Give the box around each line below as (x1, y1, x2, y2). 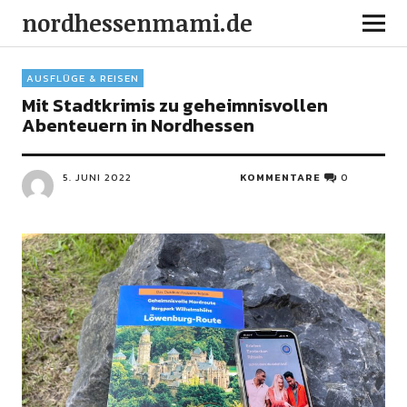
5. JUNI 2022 (62, 170, 132, 184)
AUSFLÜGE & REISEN (25, 71, 139, 85)
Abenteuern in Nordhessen (21, 112, 254, 139)
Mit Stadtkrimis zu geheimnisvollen (21, 92, 328, 119)
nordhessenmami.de (21, 7, 253, 38)
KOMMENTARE (240, 170, 322, 184)
